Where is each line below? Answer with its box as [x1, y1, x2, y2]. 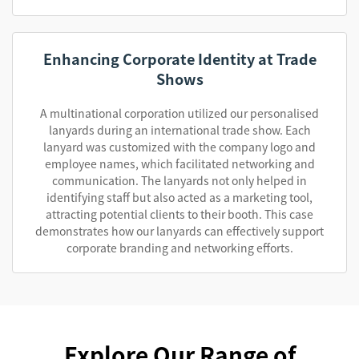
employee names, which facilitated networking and [44, 155, 315, 171]
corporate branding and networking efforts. [66, 240, 293, 256]
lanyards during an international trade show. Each [48, 122, 311, 138]
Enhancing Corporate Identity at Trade [42, 48, 317, 69]
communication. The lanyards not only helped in [52, 172, 307, 188]
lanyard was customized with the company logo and [43, 139, 316, 155]
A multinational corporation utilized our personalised [40, 105, 319, 121]
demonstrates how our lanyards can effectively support [35, 223, 324, 239]
